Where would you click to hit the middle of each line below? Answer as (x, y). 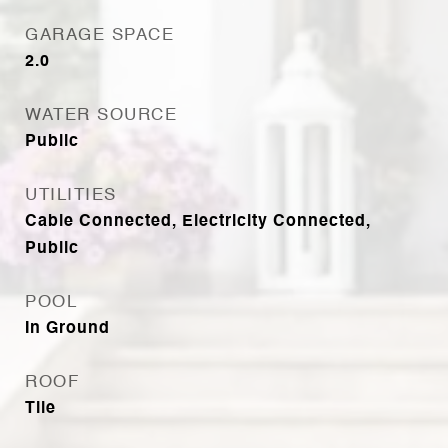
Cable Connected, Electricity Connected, (198, 222)
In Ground (67, 329)
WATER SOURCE (101, 115)
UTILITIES (71, 195)
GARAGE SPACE (99, 35)
